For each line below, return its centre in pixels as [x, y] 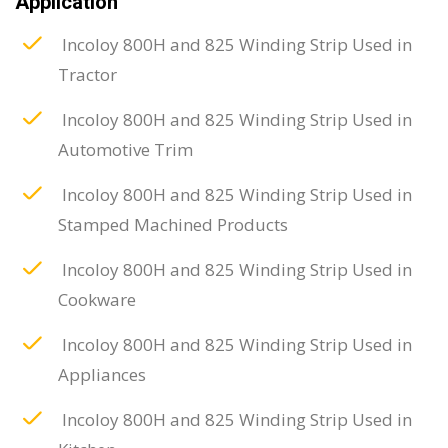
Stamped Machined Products [172, 224]
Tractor [87, 74]
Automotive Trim [125, 149]
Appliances [101, 374]
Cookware [96, 299]
